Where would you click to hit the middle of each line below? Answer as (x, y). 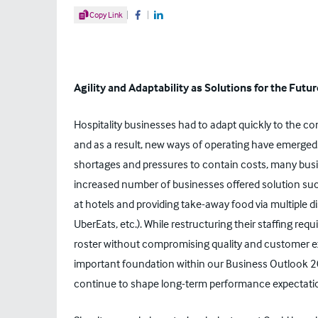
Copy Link (106, 15)
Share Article (101, 12)
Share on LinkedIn (182, 19)
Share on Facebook (164, 19)
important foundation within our (150, 263)
